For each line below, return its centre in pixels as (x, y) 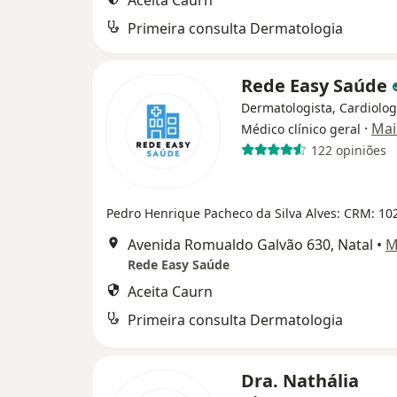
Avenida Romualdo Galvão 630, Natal (250, 245)
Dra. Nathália (300, 381)
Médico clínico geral (301, 129)
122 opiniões (348, 150)
